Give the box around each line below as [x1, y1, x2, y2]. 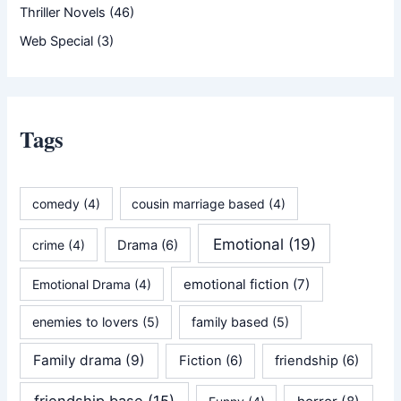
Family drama [33, 352, 123, 370]
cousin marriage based [132, 196, 266, 212]
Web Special [20, 33, 94, 50]
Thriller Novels [20, 4, 107, 21]
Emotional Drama [32, 276, 132, 292]
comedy [32, 196, 81, 212]
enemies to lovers [32, 314, 140, 330]
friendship [275, 353, 339, 370]
